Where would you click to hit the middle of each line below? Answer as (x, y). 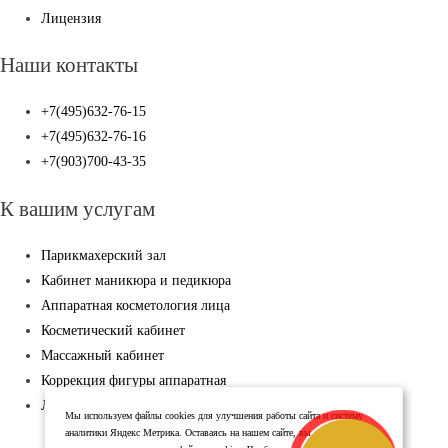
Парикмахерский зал (104, 255)
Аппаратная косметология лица (136, 305)
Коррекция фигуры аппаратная (134, 380)
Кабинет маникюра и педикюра (136, 280)
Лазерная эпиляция (99, 405)
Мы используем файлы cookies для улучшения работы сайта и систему (213, 415)
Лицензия (71, 18)
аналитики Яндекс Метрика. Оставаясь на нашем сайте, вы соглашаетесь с (220, 432)
